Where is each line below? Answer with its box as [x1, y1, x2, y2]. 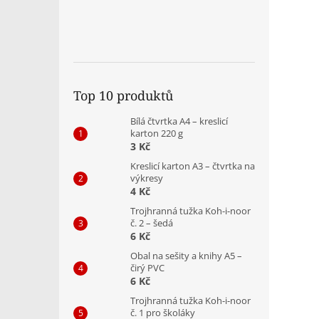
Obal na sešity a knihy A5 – [130, 249, 242, 262]
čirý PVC [130, 261, 164, 274]
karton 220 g [130, 126, 183, 140]
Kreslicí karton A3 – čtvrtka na [130, 159, 255, 172]
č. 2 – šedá [130, 216, 173, 229]
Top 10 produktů [73, 86, 173, 104]
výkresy [130, 171, 163, 184]
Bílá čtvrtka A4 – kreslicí [130, 114, 228, 127]
